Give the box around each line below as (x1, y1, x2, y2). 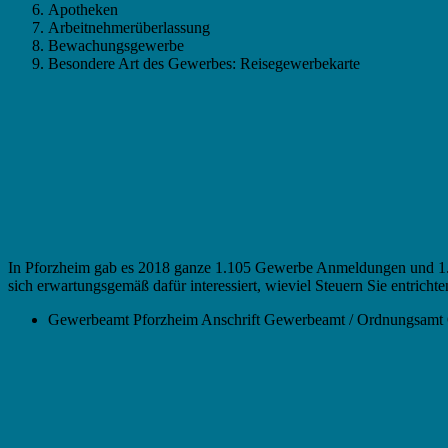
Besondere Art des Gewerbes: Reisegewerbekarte (48, 54, 360, 72)
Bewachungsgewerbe (48, 36, 184, 54)
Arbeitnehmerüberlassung (48, 18, 210, 36)
